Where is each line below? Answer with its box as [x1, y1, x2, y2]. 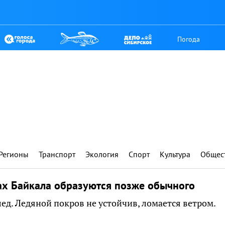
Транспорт [39, 149, 75, 159]
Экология [85, 149, 119, 159]
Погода [177, 34, 200, 44]
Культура [160, 149, 190, 159]
